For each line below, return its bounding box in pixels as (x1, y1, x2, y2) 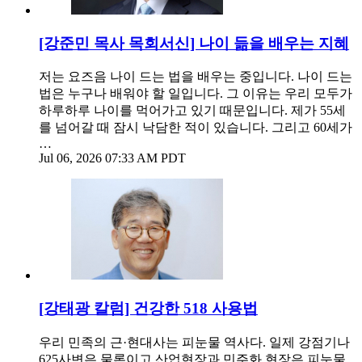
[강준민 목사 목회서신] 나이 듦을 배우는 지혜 (39, 34, 349, 52)
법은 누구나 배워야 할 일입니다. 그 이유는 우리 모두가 (39, 86, 352, 101)
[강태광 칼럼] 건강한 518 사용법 (39, 300, 258, 318)
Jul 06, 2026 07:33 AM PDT (39, 151, 186, 166)
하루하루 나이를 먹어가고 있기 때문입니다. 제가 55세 (39, 103, 346, 118)
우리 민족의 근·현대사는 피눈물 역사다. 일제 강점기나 (39, 335, 350, 349)
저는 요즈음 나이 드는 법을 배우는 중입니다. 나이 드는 (39, 69, 352, 84)
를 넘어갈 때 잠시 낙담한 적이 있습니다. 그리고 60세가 (39, 120, 352, 135)
